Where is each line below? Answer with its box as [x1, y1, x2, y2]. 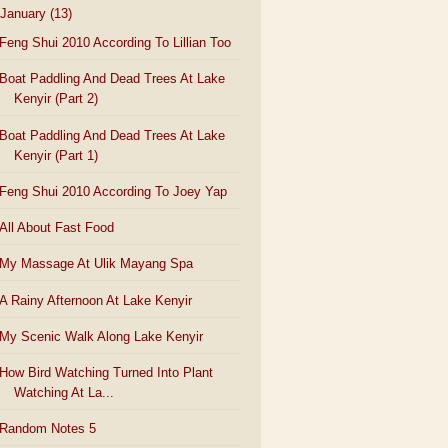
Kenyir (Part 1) [14, 147, 99, 163]
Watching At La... [14, 385, 115, 401]
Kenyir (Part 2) [14, 91, 99, 107]
